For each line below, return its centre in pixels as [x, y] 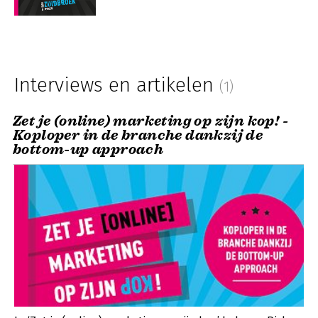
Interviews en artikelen [117, 85]
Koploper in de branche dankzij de [138, 135]
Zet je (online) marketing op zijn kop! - [150, 121]
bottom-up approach [88, 149]
